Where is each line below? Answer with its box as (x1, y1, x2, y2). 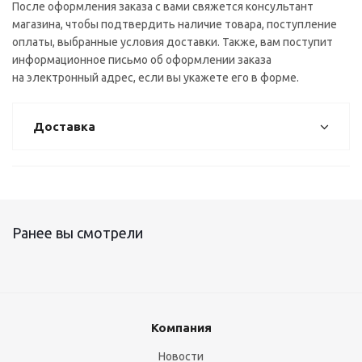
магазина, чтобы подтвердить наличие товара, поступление (12, 18, 337, 31)
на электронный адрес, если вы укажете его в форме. (12, 71, 299, 84)
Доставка (33, 120, 95, 133)
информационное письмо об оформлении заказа (12, 53, 271, 66)
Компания (150, 321, 212, 335)
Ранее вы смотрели (12, 225, 143, 241)
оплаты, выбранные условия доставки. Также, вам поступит (12, 36, 333, 48)
